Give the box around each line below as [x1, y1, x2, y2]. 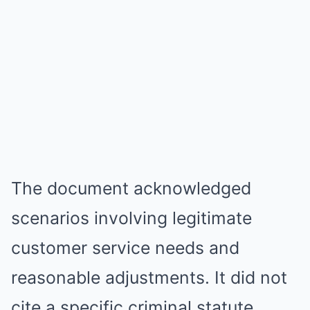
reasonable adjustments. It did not [11, 267, 287, 288]
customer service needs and [11, 237, 239, 258]
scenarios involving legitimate [11, 208, 252, 228]
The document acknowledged [11, 178, 251, 199]
